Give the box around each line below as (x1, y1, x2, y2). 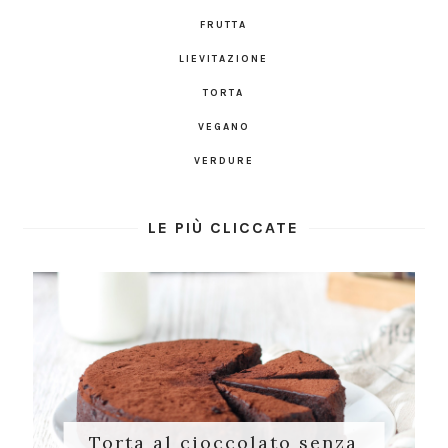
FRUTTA (200, 19, 248, 32)
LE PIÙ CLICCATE (148, 218, 300, 238)
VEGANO (197, 121, 250, 134)
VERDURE (193, 155, 254, 168)
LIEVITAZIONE (179, 53, 269, 66)
